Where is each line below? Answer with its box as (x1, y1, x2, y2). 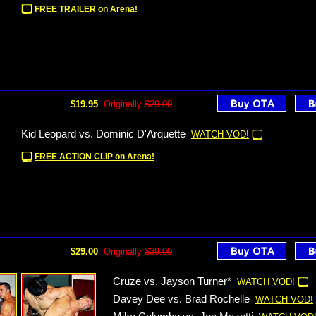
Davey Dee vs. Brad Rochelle (113, 293, 250, 305)
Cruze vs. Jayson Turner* (113, 276, 231, 287)
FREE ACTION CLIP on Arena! (35, 152, 154, 162)
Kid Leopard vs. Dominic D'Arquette (21, 128, 186, 140)
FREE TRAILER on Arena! (35, 4, 138, 14)
